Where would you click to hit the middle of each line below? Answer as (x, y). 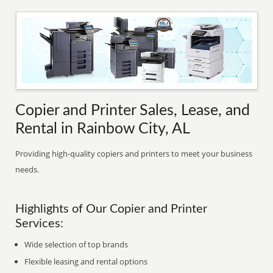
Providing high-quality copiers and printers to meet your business (134, 154)
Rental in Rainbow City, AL (103, 129)
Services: (40, 224)
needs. (27, 169)
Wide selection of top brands (76, 244)
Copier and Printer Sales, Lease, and (133, 111)
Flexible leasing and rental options (86, 261)
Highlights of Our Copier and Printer (112, 209)
